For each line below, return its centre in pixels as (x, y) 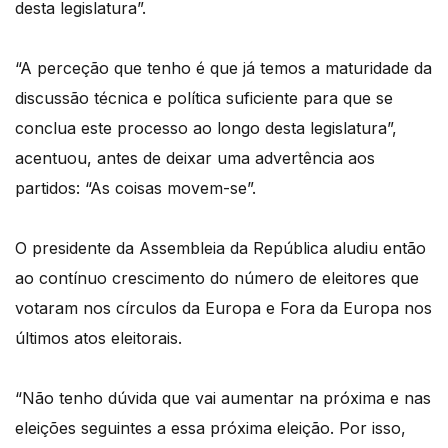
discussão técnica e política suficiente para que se (204, 98)
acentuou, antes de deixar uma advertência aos (195, 158)
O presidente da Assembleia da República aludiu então (220, 248)
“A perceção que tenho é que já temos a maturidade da (223, 68)
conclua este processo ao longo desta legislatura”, (206, 128)
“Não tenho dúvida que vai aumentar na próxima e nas (223, 398)
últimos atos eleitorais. (98, 338)
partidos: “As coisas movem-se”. (135, 188)
